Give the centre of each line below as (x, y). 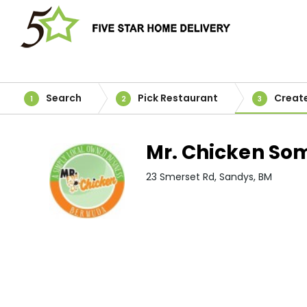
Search (64, 98)
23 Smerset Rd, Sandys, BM (209, 177)
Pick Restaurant (178, 98)
